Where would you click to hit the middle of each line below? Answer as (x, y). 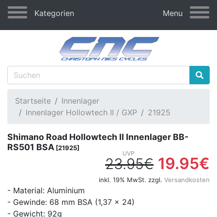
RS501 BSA (31, 147)
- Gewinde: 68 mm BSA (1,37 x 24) (71, 202)
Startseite (33, 101)
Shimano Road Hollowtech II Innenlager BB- (98, 137)
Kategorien (54, 13)
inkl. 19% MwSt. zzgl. (132, 180)
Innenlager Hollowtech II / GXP (81, 113)
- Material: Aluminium (46, 191)
